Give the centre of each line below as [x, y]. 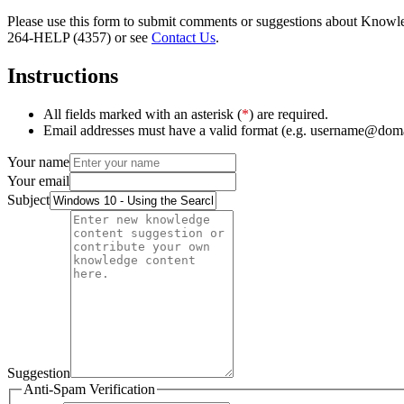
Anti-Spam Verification [89, 389]
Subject [28, 199]
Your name [38, 161]
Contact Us [184, 37]
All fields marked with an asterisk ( [142, 114]
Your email [38, 180]
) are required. [289, 114]
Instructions [63, 75]
